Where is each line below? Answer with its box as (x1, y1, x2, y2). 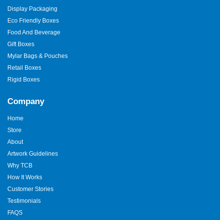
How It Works (7, 174, 42, 181)
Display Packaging (7, 5, 57, 13)
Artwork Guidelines (7, 150, 58, 158)
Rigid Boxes (7, 76, 40, 83)
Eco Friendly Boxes (7, 17, 59, 25)
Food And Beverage (7, 29, 60, 36)
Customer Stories (7, 186, 54, 193)
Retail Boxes (7, 64, 41, 72)
